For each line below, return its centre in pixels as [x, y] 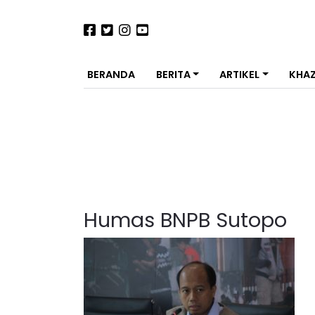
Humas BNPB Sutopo [185, 220]
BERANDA [111, 75]
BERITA [173, 75]
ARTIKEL [240, 75]
